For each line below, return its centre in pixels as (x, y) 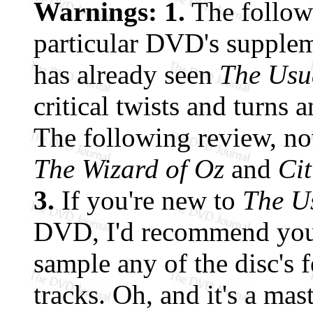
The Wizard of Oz (129, 168)
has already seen (126, 74)
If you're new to (148, 200)
